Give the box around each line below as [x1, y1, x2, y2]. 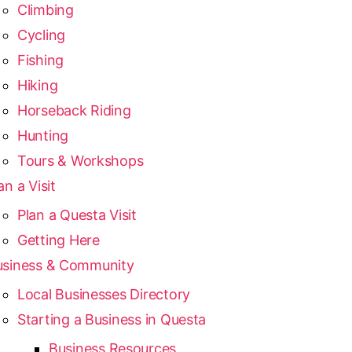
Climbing [16, 2, 74, 18]
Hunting [16, 127, 69, 144]
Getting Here [16, 232, 100, 248]
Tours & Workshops [16, 152, 144, 169]
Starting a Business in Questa [16, 311, 207, 328]
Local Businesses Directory [16, 286, 190, 302]
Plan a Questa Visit [16, 207, 137, 223]
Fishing [16, 52, 64, 68]
